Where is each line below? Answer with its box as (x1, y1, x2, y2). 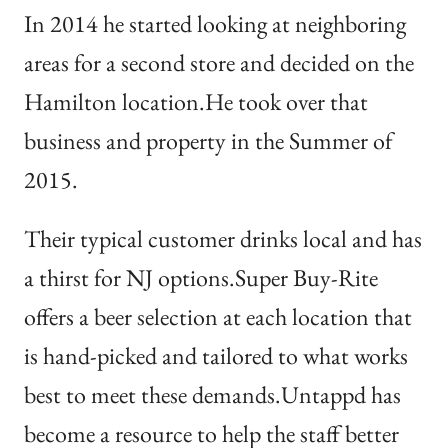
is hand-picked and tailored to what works (24, 340, 408, 371)
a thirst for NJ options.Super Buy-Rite (24, 262, 378, 293)
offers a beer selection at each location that (24, 301, 412, 332)
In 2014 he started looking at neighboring (24, 8, 406, 39)
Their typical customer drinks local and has (24, 223, 422, 254)
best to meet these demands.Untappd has (24, 379, 401, 410)
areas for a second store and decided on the (24, 47, 414, 78)
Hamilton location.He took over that (24, 86, 368, 117)
